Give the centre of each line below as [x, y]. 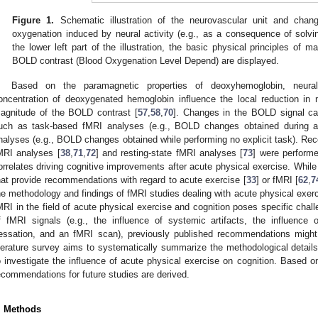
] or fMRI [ [277, 180]
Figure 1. [33, 21]
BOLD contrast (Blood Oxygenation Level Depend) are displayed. [146, 61]
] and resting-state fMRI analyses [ [169, 153]
